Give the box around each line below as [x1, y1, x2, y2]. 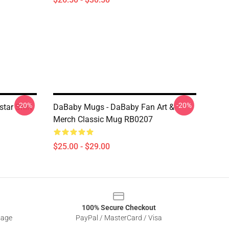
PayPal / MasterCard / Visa [75, 214, 162, 222]
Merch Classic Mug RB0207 [53, 114, 153, 124]
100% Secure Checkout [81, 203, 156, 212]
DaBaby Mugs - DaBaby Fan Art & [53, 102, 174, 112]
